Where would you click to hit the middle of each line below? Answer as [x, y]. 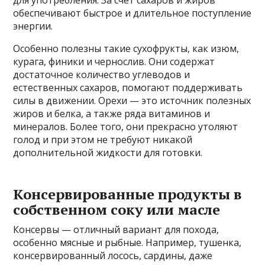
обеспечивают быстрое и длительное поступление [132, 13]
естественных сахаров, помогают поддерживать [128, 88]
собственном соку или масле [117, 210]
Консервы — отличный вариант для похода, [116, 230]
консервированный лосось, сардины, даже [113, 256]
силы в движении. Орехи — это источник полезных [132, 101]
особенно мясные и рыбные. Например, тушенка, [127, 243]
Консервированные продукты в [128, 194]
